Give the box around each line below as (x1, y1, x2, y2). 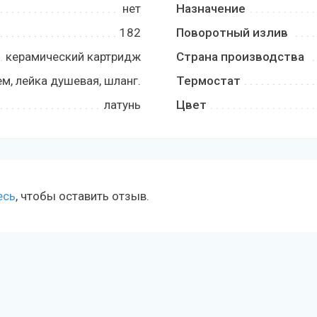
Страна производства (176, 50, 304, 64)
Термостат (176, 74, 241, 88)
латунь (104, 98, 141, 112)
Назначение (176, 1, 246, 16)
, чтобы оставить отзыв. (16, 189, 149, 203)
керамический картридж (6, 50, 141, 64)
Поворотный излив (176, 25, 288, 40)
